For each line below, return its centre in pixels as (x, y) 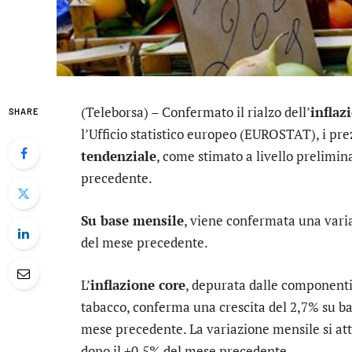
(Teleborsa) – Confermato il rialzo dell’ (196, 112)
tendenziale (119, 156)
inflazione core (138, 285)
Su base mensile (132, 221)
